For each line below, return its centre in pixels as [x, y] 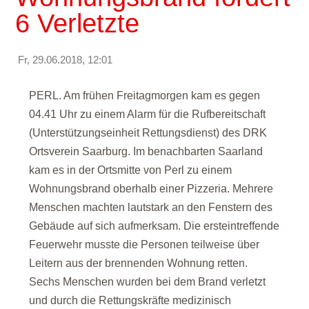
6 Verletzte [78, 23]
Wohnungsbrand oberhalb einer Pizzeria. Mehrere [151, 189]
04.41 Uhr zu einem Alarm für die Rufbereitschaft [148, 114]
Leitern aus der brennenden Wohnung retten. [139, 263]
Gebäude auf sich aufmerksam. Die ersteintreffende [154, 226]
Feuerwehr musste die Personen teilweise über [144, 245]
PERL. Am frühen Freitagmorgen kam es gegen [145, 96]
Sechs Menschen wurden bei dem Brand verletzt [148, 282]
